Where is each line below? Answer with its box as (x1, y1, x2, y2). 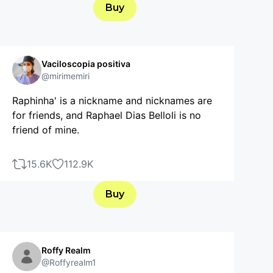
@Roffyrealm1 (41, 257, 96, 268)
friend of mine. (12, 123, 79, 136)
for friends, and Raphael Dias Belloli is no (12, 108, 201, 121)
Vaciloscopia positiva (41, 58, 130, 69)
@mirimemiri (41, 70, 90, 81)
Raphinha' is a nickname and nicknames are (12, 94, 212, 107)
